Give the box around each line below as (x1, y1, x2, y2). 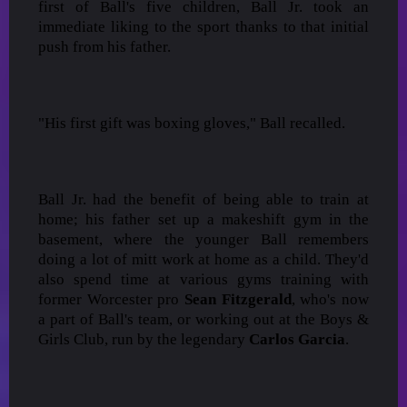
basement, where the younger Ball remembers (38, 230, 369, 248)
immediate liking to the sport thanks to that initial (38, 17, 369, 35)
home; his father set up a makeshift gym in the (38, 210, 369, 228)
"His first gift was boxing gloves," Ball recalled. (38, 114, 345, 132)
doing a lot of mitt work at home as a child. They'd (38, 250, 369, 268)
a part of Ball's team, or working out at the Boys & (38, 310, 369, 328)
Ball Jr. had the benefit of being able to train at (38, 190, 369, 208)
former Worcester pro (38, 290, 184, 308)
